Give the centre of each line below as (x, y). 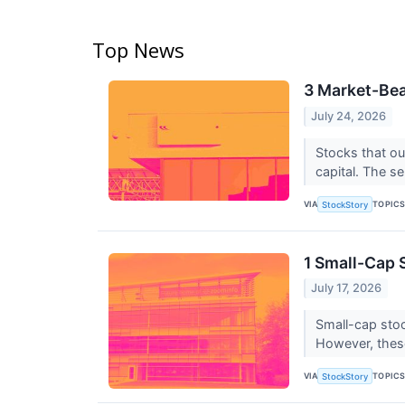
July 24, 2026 (349, 116)
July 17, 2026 (347, 287)
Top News (138, 50)
